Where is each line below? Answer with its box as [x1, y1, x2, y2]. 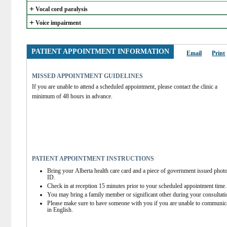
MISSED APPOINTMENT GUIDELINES [32, 72, 143, 80]
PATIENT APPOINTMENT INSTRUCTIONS [32, 155, 155, 162]
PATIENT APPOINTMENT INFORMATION [31, 47, 170, 55]
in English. [47, 206, 73, 213]
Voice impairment [35, 19, 82, 26]
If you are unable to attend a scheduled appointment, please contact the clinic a [32, 83, 218, 90]
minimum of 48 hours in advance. [32, 92, 113, 100]
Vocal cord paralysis [35, 6, 88, 13]
